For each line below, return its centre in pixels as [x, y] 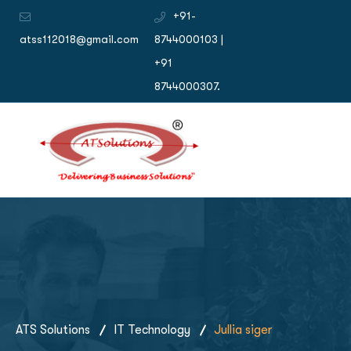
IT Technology [152, 329]
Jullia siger [243, 329]
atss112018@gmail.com [79, 39]
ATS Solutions [53, 329]
